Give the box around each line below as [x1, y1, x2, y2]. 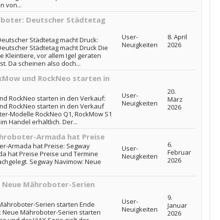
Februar [167, 148, 191, 157]
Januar [167, 201, 187, 210]
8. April [167, 32, 187, 41]
